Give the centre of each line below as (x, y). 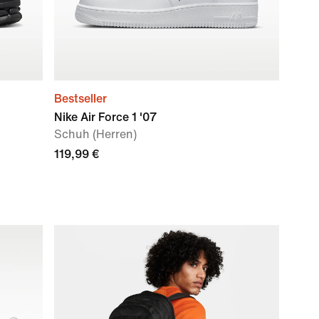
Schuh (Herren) (95, 134)
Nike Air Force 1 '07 (105, 117)
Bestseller (80, 99)
